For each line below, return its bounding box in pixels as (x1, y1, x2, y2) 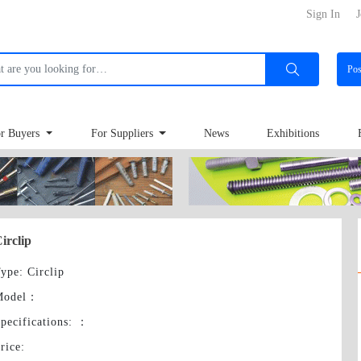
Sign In (306, 8, 340, 20)
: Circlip (19, 266, 64, 278)
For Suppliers (90, 127, 156, 140)
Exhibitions (267, 127, 320, 140)
